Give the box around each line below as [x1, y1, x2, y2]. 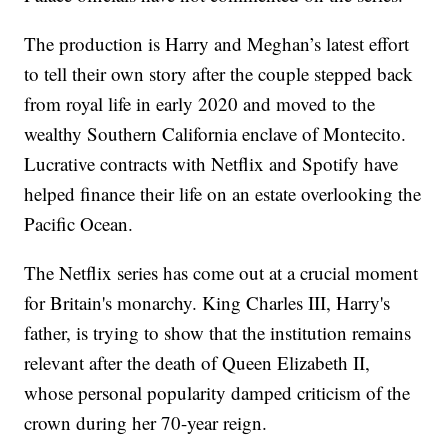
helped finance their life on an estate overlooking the [24, 181, 422, 207]
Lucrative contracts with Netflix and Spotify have [24, 151, 399, 177]
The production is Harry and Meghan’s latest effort [24, 31, 410, 57]
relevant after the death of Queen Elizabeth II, [24, 350, 371, 376]
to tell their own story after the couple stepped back [24, 61, 414, 87]
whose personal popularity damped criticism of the [24, 380, 411, 406]
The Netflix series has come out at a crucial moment [24, 260, 419, 286]
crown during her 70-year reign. [24, 410, 268, 436]
